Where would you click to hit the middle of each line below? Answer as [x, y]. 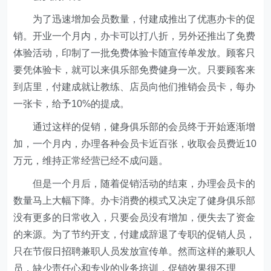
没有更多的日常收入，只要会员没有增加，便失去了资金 [135, 217]
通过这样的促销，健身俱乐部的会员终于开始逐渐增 [135, 127]
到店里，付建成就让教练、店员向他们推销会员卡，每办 [135, 87]
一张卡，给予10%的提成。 [73, 104]
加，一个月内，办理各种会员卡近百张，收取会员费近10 [135, 144]
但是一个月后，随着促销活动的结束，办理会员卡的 [135, 184]
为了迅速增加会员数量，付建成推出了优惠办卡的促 [135, 19]
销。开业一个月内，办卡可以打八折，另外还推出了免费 [135, 36]
